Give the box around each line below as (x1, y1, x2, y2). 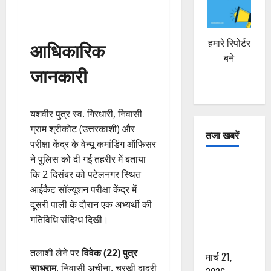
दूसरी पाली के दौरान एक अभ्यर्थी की (30, 198, 152, 212)
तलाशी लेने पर (30, 246, 82, 260)
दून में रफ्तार (205, 158, 246, 173)
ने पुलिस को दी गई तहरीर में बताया (30, 152, 146, 166)
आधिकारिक (30, 36, 105, 64)
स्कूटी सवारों (205, 203, 249, 218)
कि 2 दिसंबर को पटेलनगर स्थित (30, 168, 141, 181)
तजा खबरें (205, 127, 239, 142)
